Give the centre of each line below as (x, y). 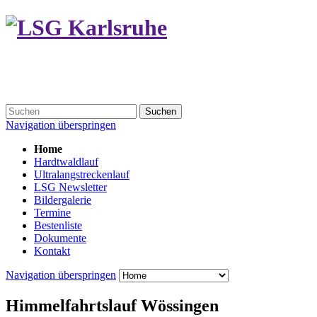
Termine (52, 213)
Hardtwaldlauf (66, 162)
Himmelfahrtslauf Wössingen (112, 306)
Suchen (161, 112)
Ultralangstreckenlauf (82, 175)
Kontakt (52, 251)
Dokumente (60, 238)
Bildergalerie (63, 200)
